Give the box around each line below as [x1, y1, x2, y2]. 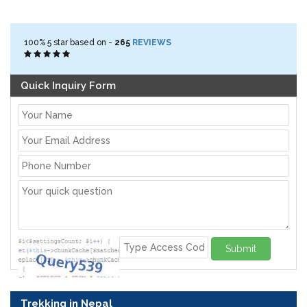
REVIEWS [132, 38, 171, 48]
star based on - [51, 38, 114, 48]
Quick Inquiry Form [21, 79, 116, 93]
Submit [220, 243, 262, 254]
